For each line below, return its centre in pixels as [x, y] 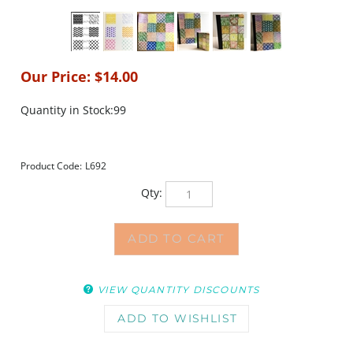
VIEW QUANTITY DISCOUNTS [178, 262]
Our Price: [56, 76]
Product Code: [51, 166]
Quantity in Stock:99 [73, 110]
